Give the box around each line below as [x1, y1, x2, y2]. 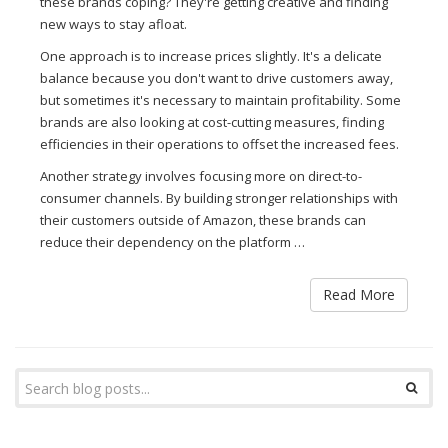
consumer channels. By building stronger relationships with [40, 189, 398, 207]
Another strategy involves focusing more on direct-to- [40, 167, 362, 185]
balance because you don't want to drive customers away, [40, 69, 393, 87]
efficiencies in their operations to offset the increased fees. [40, 135, 399, 153]
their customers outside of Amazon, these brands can [40, 211, 366, 229]
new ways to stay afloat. [40, 15, 187, 33]
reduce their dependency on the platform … [40, 233, 305, 251]
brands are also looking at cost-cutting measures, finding [40, 113, 384, 131]
